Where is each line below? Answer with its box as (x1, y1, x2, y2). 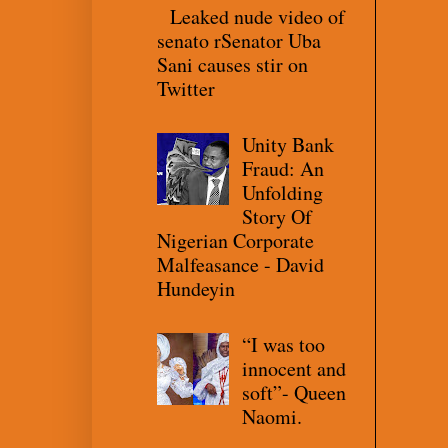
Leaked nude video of (170, 2, 345, 30)
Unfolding (242, 178, 323, 206)
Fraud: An (242, 154, 324, 182)
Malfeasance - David (157, 250, 324, 278)
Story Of (242, 202, 312, 230)
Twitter (157, 74, 215, 102)
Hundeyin (157, 274, 235, 302)
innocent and (242, 354, 346, 382)
